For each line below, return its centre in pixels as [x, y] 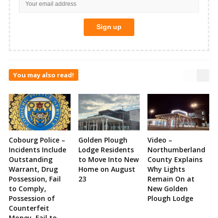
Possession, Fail [35, 179]
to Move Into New [108, 159]
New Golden [168, 188]
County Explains [175, 159]
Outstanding [31, 159]
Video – [160, 140]
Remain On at [171, 179]
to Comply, [27, 188]
